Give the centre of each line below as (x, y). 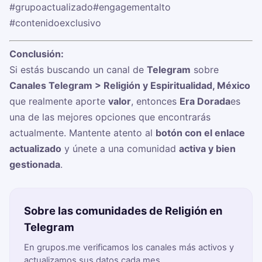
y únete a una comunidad (120, 149)
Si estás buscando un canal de (78, 70)
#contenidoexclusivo (55, 23)
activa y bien (207, 149)
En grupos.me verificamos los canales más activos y (129, 248)
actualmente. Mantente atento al (82, 133)
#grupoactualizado (51, 7)
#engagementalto (132, 7)
